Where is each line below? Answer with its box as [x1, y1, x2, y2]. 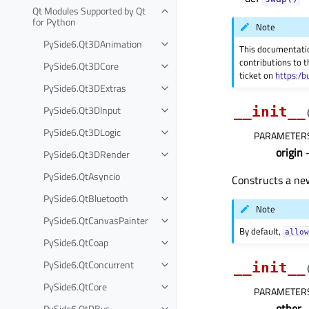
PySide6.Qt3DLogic [43, 124, 121, 139]
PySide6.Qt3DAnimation [43, 36, 142, 51]
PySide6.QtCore [43, 279, 107, 294]
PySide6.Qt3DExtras [43, 80, 126, 95]
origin [276, 143, 303, 161]
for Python [32, 14, 76, 29]
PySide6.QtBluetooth [43, 190, 128, 206]
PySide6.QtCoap [43, 235, 108, 250]
